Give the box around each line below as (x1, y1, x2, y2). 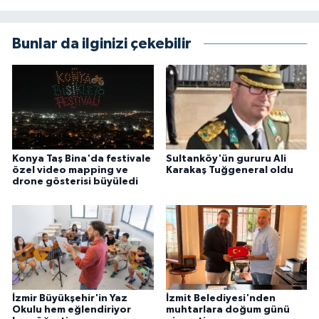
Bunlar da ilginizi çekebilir (12, 36, 192, 52)
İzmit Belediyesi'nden (165, 293, 276, 304)
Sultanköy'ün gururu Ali (165, 153, 286, 164)
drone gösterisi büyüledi (12, 176, 138, 187)
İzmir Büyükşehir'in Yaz (12, 293, 127, 304)
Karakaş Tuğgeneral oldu (165, 164, 293, 175)
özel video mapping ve (12, 164, 128, 175)
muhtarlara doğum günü (165, 305, 290, 315)
